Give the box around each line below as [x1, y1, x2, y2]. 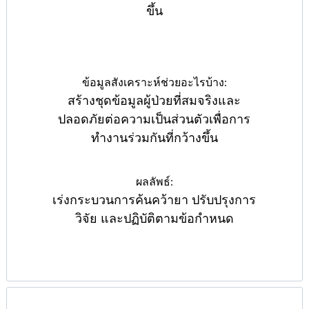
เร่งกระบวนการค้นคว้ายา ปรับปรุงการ [52, 193, 257, 208]
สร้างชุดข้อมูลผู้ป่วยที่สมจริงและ [68, 94, 241, 108]
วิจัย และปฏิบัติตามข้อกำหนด [74, 212, 234, 226]
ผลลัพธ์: [135, 175, 173, 189]
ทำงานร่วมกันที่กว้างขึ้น [90, 131, 218, 146]
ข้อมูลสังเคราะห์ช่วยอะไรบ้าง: [81, 76, 227, 90]
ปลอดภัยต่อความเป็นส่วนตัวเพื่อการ [58, 112, 251, 127]
